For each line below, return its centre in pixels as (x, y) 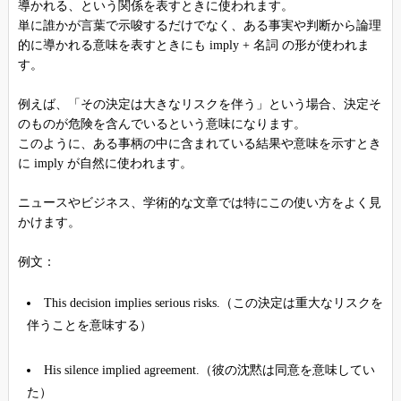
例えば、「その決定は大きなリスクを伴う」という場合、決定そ (199, 105)
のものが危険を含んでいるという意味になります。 (162, 124)
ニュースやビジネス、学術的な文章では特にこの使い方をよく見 (199, 203)
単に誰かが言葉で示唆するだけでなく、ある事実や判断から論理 (199, 26)
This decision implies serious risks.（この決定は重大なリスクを (213, 303)
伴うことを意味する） (89, 326)
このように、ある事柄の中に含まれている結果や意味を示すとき (199, 144)
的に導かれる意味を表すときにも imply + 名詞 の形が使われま (193, 46)
